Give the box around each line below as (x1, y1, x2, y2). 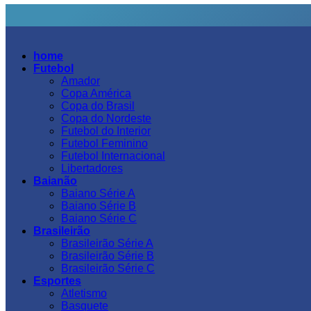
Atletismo (61, 287, 107, 299)
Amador (61, 75, 100, 87)
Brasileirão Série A (61, 237, 153, 249)
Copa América (61, 87, 131, 99)
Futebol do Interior (61, 125, 151, 137)
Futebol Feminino (61, 137, 148, 149)
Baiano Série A (61, 187, 135, 199)
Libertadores (61, 162, 123, 174)
